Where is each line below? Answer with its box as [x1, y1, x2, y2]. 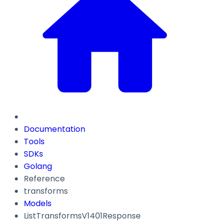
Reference [24, 173, 65, 185]
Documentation [24, 123, 85, 135]
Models [24, 198, 52, 210]
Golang [24, 161, 52, 172]
